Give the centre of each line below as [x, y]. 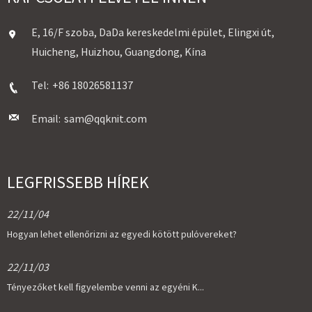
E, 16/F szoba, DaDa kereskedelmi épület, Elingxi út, [153, 32]
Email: [46, 118]
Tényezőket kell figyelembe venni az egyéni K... [106, 287]
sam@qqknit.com [106, 118]
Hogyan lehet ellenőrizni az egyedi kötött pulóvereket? [122, 234]
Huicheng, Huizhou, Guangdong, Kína [119, 51]
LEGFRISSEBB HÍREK [78, 182]
